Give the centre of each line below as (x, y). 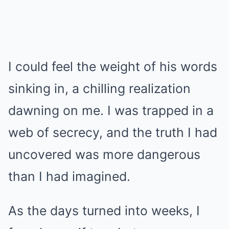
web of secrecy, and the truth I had (113, 132)
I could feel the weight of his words (113, 66)
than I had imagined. (69, 176)
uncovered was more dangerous (104, 154)
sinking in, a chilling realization (99, 88)
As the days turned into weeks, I (104, 211)
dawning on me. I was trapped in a (111, 110)
